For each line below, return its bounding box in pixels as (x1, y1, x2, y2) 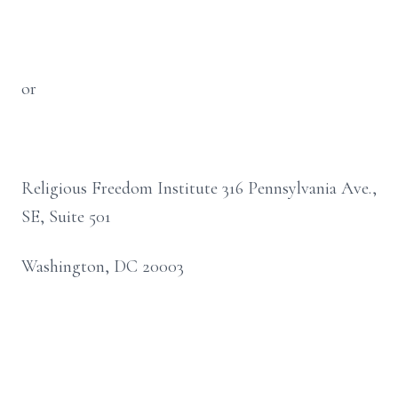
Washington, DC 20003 (21, 256, 184, 277)
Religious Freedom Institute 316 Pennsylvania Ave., (21, 178, 377, 199)
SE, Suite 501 (21, 206, 111, 227)
